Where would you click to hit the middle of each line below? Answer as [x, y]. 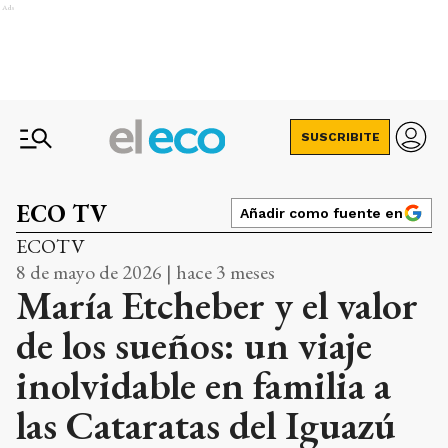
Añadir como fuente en [321, 213]
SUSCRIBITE [340, 137]
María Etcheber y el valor [217, 305]
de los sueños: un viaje [194, 345]
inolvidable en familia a [203, 385]
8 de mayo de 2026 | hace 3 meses [145, 272]
